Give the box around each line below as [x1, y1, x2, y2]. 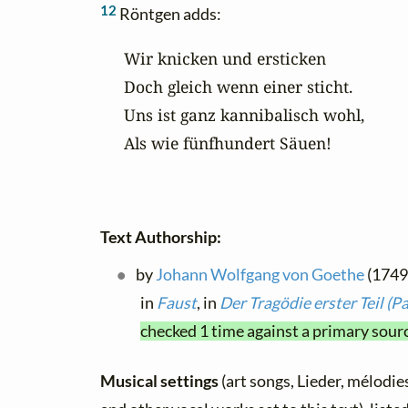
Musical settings [100, 372, 221, 392]
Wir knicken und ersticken [123, 46, 326, 69]
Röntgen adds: [117, 5, 221, 25]
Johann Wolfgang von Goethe [156, 265, 365, 285]
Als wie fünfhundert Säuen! [123, 131, 331, 154]
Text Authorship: [100, 228, 221, 248]
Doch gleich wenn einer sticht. [123, 75, 352, 97]
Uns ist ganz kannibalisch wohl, [123, 103, 364, 126]
